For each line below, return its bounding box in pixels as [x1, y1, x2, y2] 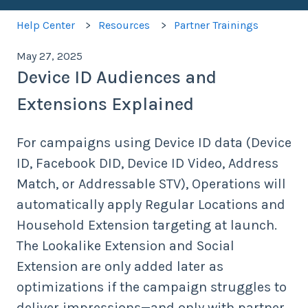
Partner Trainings [173, 18, 258, 32]
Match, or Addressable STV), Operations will [16, 176, 286, 192]
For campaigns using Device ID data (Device [16, 135, 291, 151]
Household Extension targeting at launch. [16, 217, 277, 234]
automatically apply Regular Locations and [16, 197, 285, 213]
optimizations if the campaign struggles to [16, 279, 287, 296]
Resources [98, 18, 151, 32]
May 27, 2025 [16, 49, 82, 63]
